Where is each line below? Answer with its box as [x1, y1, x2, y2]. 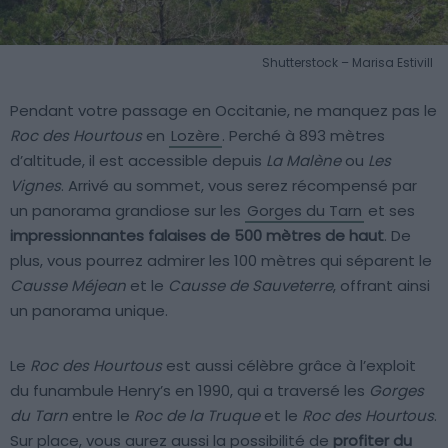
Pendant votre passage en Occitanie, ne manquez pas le [10, 99, 437, 121]
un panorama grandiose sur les [10, 199, 245, 221]
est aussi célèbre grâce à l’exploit [162, 354, 416, 376]
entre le [68, 404, 134, 426]
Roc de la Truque [134, 404, 260, 426]
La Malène [266, 149, 341, 171]
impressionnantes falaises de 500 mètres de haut [10, 224, 384, 246]
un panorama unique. [10, 299, 168, 321]
